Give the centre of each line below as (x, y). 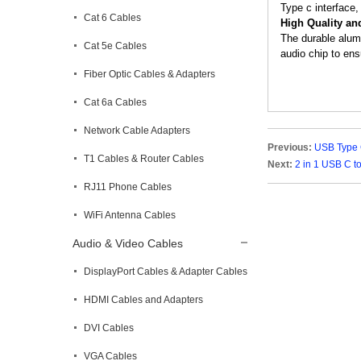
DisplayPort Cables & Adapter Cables (166, 272)
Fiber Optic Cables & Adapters (149, 74)
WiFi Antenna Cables (130, 215)
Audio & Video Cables (128, 243)
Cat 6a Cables (115, 102)
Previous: (290, 147)
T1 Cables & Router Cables (144, 159)
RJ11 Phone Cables (128, 187)
